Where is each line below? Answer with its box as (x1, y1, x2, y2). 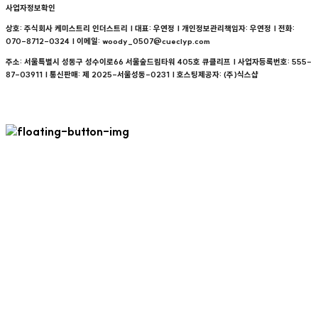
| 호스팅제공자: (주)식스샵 (170, 70, 258, 80)
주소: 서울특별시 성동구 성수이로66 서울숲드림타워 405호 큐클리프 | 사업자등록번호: (6, 57, 292, 67)
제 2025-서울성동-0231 (82, 70, 170, 80)
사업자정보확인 (6, 3, 55, 13)
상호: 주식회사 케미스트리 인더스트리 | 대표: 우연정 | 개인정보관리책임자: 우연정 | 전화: (6, 23, 295, 34)
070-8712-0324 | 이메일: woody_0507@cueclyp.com (6, 36, 210, 47)
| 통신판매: (43, 70, 82, 80)
